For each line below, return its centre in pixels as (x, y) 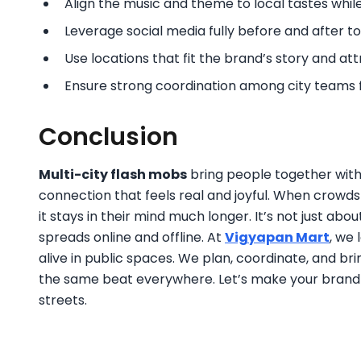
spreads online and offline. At (132, 237)
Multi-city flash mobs (113, 174)
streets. (63, 300)
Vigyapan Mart (277, 237)
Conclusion (108, 137)
